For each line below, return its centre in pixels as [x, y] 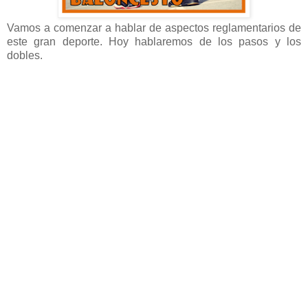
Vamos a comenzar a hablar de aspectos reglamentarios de [154, 28]
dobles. [27, 56]
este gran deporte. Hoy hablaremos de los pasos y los [154, 42]
